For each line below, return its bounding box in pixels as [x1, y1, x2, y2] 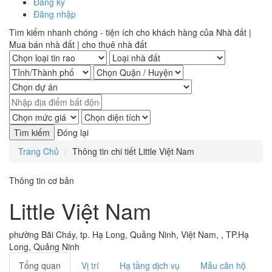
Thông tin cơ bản [9, 174, 74, 186]
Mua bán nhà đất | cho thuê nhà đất [9, 38, 147, 50]
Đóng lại [57, 126, 89, 138]
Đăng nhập [33, 7, 76, 20]
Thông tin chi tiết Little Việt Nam [72, 144, 194, 157]
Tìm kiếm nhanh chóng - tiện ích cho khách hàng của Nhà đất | [9, 25, 251, 38]
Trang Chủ [18, 144, 59, 157]
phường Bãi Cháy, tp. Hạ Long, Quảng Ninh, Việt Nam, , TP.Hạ [9, 228, 249, 240]
